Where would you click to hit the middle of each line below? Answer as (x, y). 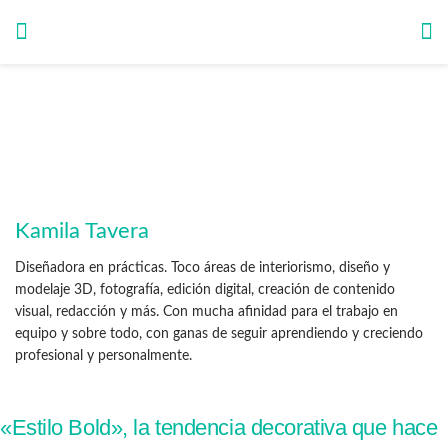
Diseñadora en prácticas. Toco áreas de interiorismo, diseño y (202, 267)
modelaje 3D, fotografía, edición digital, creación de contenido (205, 289)
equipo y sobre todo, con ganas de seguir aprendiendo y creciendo (219, 333)
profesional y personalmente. (103, 355)
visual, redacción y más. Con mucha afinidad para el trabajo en (206, 311)
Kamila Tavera (82, 230)
